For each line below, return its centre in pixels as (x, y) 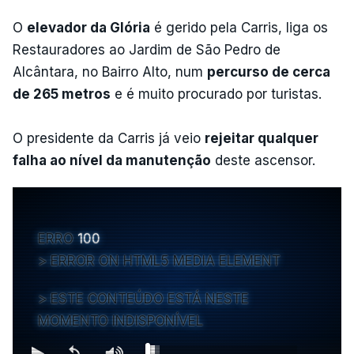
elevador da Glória (88, 28)
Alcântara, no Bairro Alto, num (110, 72)
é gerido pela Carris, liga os (239, 28)
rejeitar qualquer (262, 139)
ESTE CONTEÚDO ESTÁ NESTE (150, 299)
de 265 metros (62, 94)
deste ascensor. (263, 161)
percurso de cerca (269, 72)
